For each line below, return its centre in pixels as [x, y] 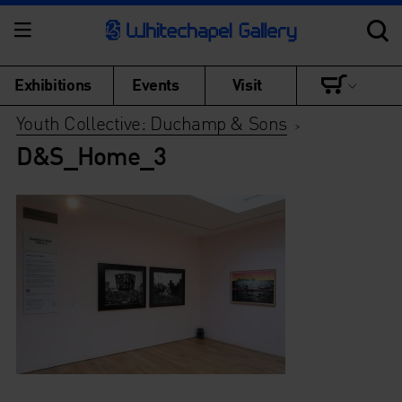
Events [156, 84]
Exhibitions [53, 84]
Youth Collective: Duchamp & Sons [151, 122]
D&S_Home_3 [91, 155]
